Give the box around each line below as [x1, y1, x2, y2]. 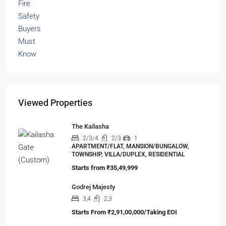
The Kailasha [72, 123, 109, 130]
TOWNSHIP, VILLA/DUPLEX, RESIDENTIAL [72, 151, 185, 158]
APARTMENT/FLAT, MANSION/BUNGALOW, [72, 143, 189, 150]
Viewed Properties [18, 97, 92, 108]
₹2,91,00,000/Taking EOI [106, 208, 177, 216]
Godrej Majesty [72, 183, 115, 191]
